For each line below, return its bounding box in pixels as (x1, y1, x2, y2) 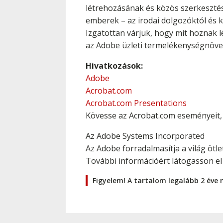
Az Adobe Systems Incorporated (86, 130, 205, 141)
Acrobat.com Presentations (86, 98, 187, 109)
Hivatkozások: (86, 60, 143, 71)
